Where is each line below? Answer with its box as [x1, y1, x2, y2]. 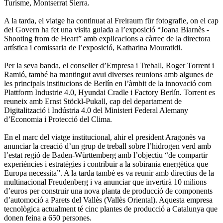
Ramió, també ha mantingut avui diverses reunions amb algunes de [4, 70, 213, 79]
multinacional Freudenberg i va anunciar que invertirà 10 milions [4, 178, 207, 187]
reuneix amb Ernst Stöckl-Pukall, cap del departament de [4, 97, 182, 106]
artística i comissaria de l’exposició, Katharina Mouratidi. [4, 43, 182, 52]
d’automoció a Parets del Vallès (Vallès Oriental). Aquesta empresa [4, 196, 213, 205]
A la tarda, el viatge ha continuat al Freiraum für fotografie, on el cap [4, 16, 219, 25]
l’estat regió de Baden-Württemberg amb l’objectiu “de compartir [4, 151, 208, 160]
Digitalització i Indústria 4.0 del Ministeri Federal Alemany [4, 106, 188, 115]
